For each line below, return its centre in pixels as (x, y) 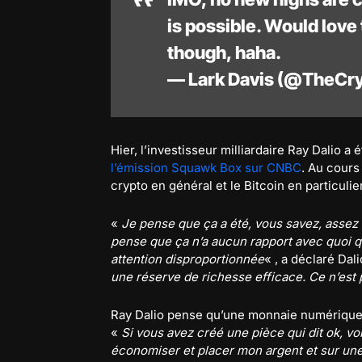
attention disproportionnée (187, 259)
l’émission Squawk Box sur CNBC (206, 168)
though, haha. (224, 53)
